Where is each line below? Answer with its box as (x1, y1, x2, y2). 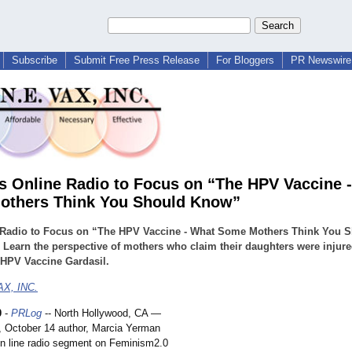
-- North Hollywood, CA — (42, 307, 161, 320)
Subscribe (12, 54, 57, 66)
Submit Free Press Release (74, 54, 200, 66)
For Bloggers (216, 54, 274, 66)
